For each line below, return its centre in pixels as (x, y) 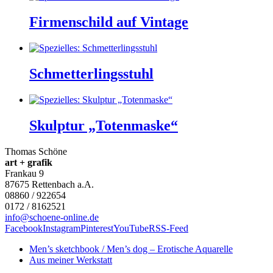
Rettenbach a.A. (63, 184)
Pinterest (97, 228)
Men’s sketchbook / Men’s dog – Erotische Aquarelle (131, 249)
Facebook (24, 228)
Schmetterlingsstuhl (91, 74)
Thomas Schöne (36, 151)
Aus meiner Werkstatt (71, 260)
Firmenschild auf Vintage (109, 22)
